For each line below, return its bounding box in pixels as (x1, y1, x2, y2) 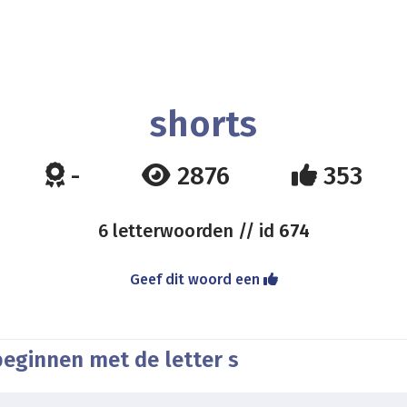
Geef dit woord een (129, 271, 263, 288)
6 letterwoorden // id (97, 220, 279, 242)
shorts (150, 103, 257, 146)
